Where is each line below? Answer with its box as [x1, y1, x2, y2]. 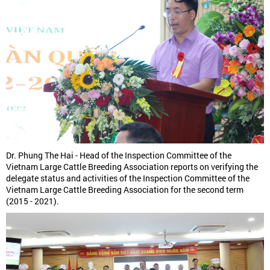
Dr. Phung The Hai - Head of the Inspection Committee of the [6, 149, 231, 161]
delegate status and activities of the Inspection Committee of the [6, 172, 250, 184]
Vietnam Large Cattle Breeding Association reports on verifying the [6, 160, 258, 172]
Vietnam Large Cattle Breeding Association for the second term [6, 183, 243, 195]
